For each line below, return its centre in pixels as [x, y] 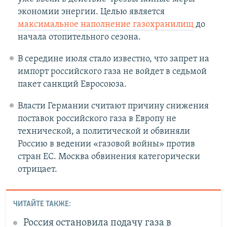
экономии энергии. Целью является [91, 12]
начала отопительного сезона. [79, 37]
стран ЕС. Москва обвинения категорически [109, 157]
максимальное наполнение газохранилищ [105, 25]
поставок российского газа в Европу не [97, 119]
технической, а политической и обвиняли [104, 132]
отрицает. [37, 170]
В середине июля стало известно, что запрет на [113, 59]
